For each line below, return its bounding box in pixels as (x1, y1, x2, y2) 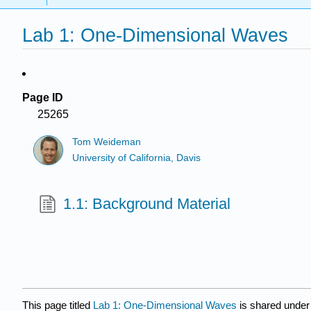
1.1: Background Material (63, 194, 231, 212)
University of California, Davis (72, 152, 201, 163)
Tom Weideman (72, 137, 142, 148)
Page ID (22, 92, 63, 103)
